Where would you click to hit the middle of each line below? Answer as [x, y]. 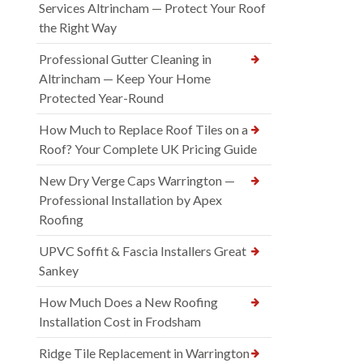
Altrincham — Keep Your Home [125, 79]
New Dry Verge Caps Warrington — [137, 181]
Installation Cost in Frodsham [120, 322]
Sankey [59, 271]
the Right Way [78, 28]
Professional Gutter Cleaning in [125, 59]
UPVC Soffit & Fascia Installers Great [143, 251]
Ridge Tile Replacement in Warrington [144, 353]
